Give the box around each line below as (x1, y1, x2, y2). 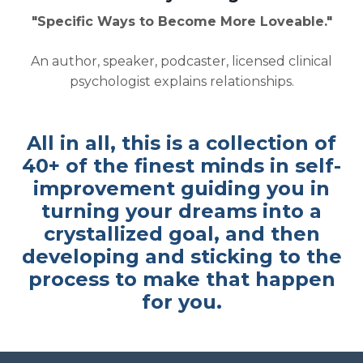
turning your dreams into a (41, 199, 322, 224)
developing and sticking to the (21, 245, 342, 269)
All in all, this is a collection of (27, 131, 336, 156)
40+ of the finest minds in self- (22, 154, 341, 178)
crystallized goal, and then (43, 222, 320, 246)
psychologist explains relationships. (69, 74, 294, 90)
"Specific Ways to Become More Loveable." (31, 14, 332, 30)
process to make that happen (28, 267, 335, 292)
